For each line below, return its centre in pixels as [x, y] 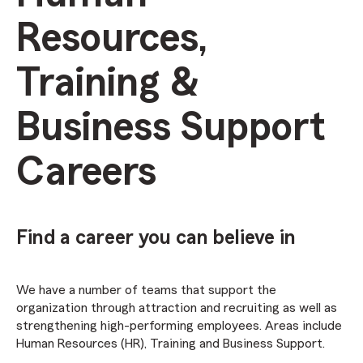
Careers [86, 172]
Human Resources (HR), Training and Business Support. [171, 344]
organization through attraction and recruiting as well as [177, 308]
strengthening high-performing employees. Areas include [179, 326]
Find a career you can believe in [156, 238]
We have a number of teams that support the [146, 290]
